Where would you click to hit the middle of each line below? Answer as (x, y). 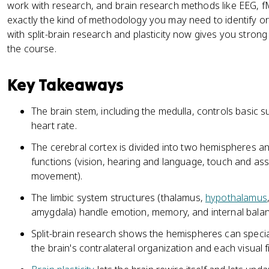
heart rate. (54, 125)
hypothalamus (236, 198)
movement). (57, 176)
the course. (32, 49)
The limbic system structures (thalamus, (119, 198)
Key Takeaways (66, 85)
